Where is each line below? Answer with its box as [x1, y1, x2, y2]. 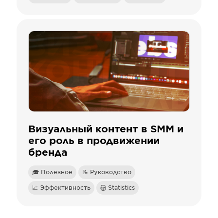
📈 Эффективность [32, 185, 91, 191]
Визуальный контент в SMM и [28, 125, 183, 134]
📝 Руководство [82, 169, 131, 175]
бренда [28, 148, 67, 158]
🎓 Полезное [32, 169, 73, 175]
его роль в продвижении [28, 136, 160, 146]
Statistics [108, 185, 135, 191]
